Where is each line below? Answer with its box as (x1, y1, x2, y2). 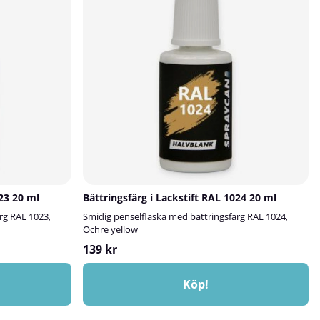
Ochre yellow (83, 223, 138, 236)
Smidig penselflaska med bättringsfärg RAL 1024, (83, 210, 288, 223)
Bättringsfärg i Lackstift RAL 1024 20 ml (83, 191, 276, 204)
